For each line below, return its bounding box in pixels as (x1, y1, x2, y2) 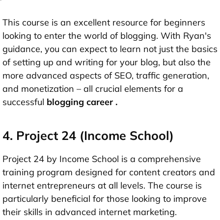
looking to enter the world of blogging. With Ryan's (2, 30, 211, 42)
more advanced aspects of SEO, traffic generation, (2, 70, 209, 82)
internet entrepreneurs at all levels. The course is (2, 180, 202, 192)
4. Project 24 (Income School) (2, 128, 174, 143)
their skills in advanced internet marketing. (2, 206, 177, 218)
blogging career (47, 96, 113, 108)
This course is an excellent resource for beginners (2, 17, 205, 28)
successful (2, 96, 47, 108)
